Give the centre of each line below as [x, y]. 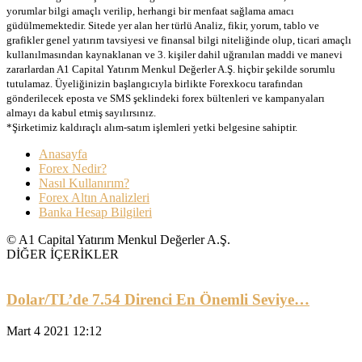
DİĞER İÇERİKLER [63, 254]
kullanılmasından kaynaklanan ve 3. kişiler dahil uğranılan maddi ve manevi [175, 54]
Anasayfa [63, 154]
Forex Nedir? [73, 168]
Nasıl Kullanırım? [84, 183]
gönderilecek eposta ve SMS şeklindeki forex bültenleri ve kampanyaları [166, 98]
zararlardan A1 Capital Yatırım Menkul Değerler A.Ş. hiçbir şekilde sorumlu [171, 69]
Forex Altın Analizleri [94, 197]
